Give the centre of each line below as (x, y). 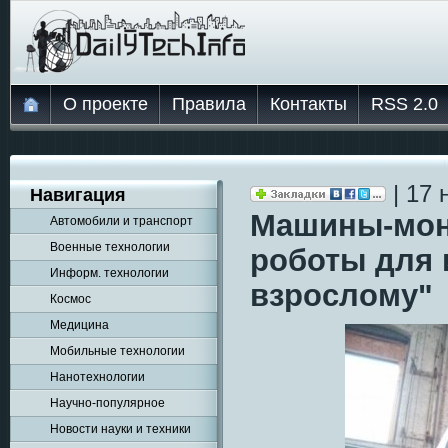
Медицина (79, 325)
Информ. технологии (109, 273)
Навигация (78, 195)
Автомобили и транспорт (121, 221)
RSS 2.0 (404, 104)
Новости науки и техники (120, 429)
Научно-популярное (107, 403)
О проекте (105, 104)
